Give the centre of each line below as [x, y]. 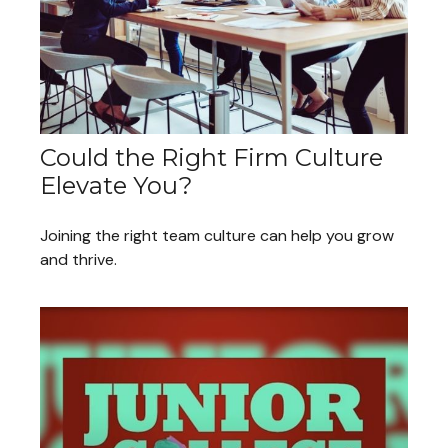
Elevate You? [116, 186]
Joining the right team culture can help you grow [217, 236]
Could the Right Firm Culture [211, 158]
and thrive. [78, 260]
